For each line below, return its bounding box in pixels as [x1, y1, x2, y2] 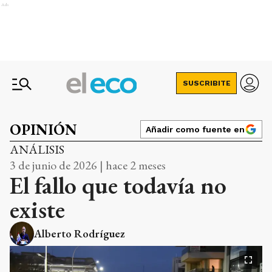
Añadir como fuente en [146, 124, 245, 134]
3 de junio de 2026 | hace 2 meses [10, 157, 166, 173]
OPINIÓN [10, 120, 77, 139]
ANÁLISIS [10, 141, 64, 157]
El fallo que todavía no [10, 169, 226, 201]
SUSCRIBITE [182, 79, 231, 87]
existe [10, 194, 65, 225]
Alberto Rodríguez [34, 226, 125, 240]
